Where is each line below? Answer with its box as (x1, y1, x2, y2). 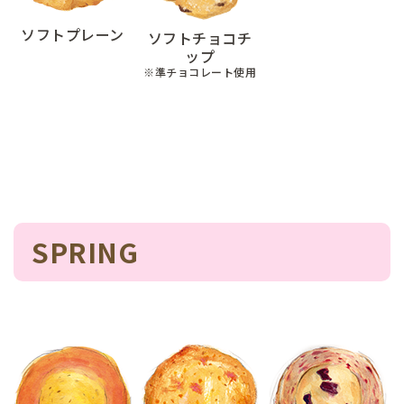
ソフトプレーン (21, 23, 124, 45)
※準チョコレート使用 (143, 64, 257, 79)
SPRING (32, 232, 138, 271)
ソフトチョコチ (148, 27, 252, 49)
